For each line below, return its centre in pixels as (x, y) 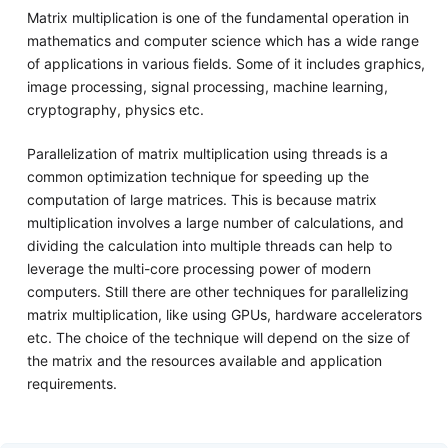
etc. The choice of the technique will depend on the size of (218, 338)
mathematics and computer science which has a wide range (222, 41)
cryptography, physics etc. (115, 110)
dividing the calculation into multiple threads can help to (209, 246)
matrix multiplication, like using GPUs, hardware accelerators (224, 315)
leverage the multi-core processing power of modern (198, 269)
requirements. (71, 384)
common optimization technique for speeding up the (197, 177)
